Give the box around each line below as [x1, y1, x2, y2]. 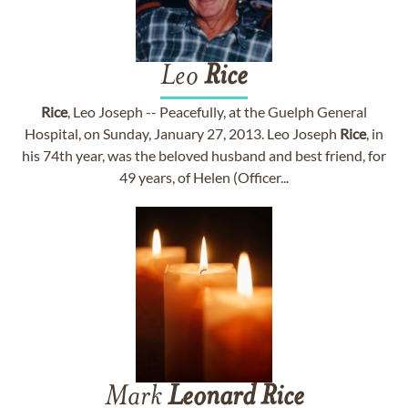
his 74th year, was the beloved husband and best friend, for [22, 147, 386, 164]
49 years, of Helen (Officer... [119, 168, 289, 186]
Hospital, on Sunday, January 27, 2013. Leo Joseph [25, 125, 340, 142]
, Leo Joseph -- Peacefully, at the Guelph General [67, 103, 367, 120]
